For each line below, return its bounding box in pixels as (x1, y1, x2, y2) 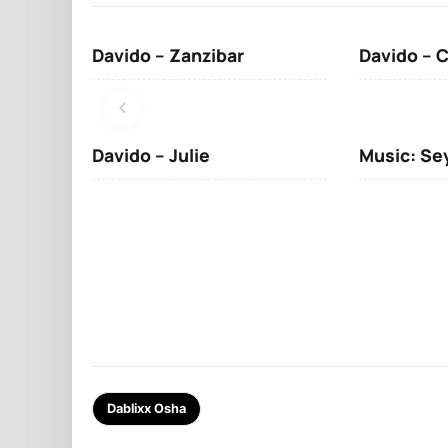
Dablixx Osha (107, 400, 186, 416)
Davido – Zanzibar (92, 42, 244, 67)
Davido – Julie (92, 142, 210, 167)
